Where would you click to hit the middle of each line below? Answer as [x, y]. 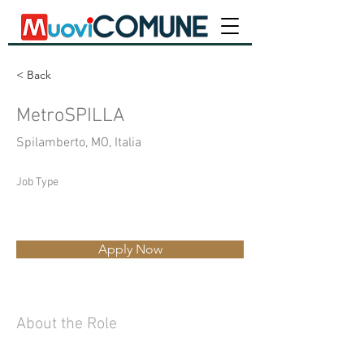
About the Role [67, 324]
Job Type [37, 182]
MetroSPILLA [70, 116]
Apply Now [130, 249]
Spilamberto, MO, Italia [79, 143]
